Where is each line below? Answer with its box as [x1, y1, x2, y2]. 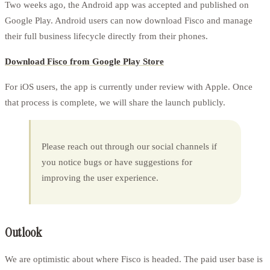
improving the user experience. [42, 172, 159, 183]
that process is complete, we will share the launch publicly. [5, 96, 225, 107]
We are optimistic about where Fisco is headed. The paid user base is [5, 254, 263, 265]
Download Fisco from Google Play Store [5, 55, 164, 66]
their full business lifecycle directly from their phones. [5, 30, 208, 41]
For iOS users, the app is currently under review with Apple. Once [5, 81, 253, 92]
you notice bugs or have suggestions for [42, 156, 193, 167]
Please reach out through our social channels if [42, 140, 218, 151]
